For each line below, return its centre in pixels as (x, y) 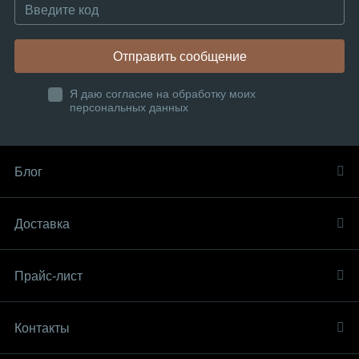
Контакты (42, 328)
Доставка (42, 224)
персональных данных (129, 107)
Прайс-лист (48, 276)
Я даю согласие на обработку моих (163, 94)
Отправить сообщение (179, 56)
